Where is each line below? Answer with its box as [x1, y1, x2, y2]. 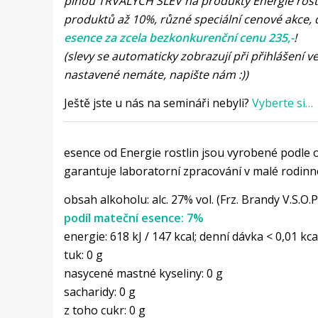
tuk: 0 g [63, 246, 103, 263]
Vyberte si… [251, 94, 313, 111]
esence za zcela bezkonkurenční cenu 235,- [63, 29, 294, 45]
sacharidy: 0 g [63, 283, 136, 300]
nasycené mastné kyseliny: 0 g [63, 265, 223, 281]
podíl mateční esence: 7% [63, 209, 204, 226]
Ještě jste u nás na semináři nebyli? [63, 94, 252, 111]
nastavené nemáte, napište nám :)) [63, 66, 248, 82]
